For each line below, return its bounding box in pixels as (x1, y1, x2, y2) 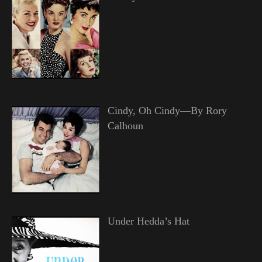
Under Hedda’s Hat (107, 215, 189, 227)
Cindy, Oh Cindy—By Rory (107, 104, 227, 116)
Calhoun (107, 119, 143, 132)
